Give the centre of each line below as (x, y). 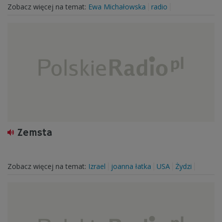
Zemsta (35, 133)
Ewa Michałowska (117, 7)
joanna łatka (131, 166)
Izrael (97, 166)
